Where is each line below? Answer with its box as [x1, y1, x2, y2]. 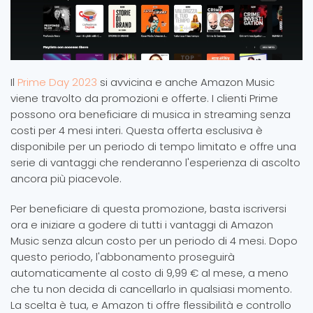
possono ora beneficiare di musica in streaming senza [10, 107, 291, 122]
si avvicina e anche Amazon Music [100, 75, 275, 90]
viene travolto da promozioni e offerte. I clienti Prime [10, 91, 278, 106]
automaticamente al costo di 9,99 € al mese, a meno [10, 265, 289, 281]
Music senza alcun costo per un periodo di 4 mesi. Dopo [10, 233, 298, 249]
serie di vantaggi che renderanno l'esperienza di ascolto [10, 155, 300, 170]
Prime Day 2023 [17, 75, 100, 90]
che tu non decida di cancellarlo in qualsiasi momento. [10, 282, 292, 297]
